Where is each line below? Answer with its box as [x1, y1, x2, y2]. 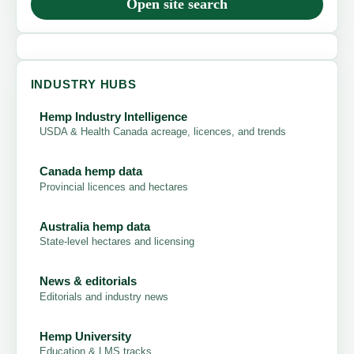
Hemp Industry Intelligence [39, 109, 187, 123]
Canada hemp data [39, 164, 142, 179]
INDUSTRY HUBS [30, 77, 137, 91]
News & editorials [39, 274, 137, 288]
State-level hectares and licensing [39, 235, 194, 248]
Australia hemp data [39, 219, 150, 233]
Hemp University [39, 329, 131, 343]
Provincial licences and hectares [39, 180, 188, 193]
